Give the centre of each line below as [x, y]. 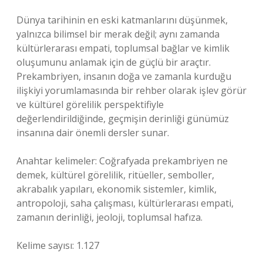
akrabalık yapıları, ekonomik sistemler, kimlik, [117, 189]
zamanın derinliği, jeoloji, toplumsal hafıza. [109, 217]
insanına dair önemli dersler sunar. [93, 133]
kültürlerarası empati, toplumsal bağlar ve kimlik [123, 48]
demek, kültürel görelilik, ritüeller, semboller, [115, 175]
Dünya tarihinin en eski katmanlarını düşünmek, [122, 20]
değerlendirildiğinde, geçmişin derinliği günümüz [123, 119]
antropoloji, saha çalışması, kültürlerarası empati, [125, 203]
